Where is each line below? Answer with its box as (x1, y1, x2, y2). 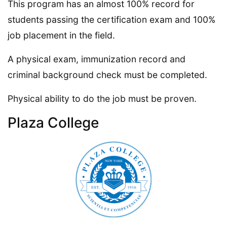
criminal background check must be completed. (8, 69, 207, 80)
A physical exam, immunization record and (8, 53, 185, 64)
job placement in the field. (8, 29, 115, 41)
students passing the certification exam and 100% (8, 14, 215, 25)
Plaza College (8, 113, 99, 131)
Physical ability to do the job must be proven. (8, 93, 197, 104)
